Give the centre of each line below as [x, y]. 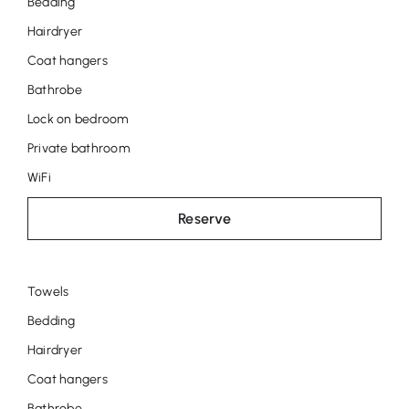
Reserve [204, 218]
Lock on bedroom [78, 119]
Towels [48, 291]
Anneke [89, 22]
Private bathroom [78, 148]
